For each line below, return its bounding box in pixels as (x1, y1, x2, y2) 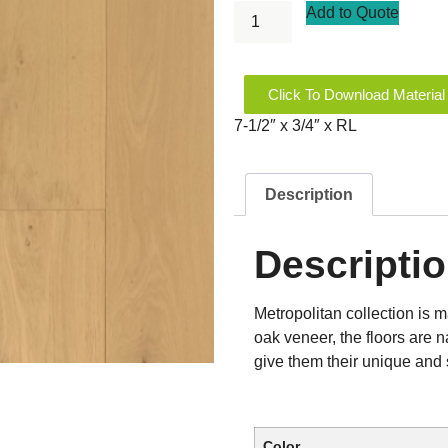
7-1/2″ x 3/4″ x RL (234, 117, 357, 135)
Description (265, 185, 354, 203)
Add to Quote (306, 4, 400, 22)
